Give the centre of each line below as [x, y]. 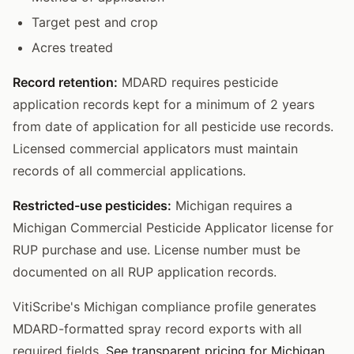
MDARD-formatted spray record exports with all [157, 328]
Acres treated [72, 47]
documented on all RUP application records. [145, 271]
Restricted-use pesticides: [92, 205]
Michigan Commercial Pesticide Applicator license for [173, 227]
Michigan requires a [232, 205]
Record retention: [65, 82]
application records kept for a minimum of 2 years [164, 104]
